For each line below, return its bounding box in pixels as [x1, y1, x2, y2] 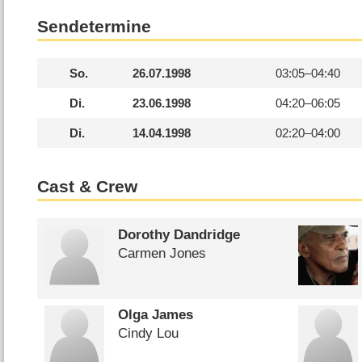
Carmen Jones [117, 245, 206, 261]
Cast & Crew [37, 176, 138, 196]
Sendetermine [37, 16, 152, 36]
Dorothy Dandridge [117, 226, 240, 242]
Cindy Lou [117, 326, 179, 342]
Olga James [117, 307, 193, 323]
